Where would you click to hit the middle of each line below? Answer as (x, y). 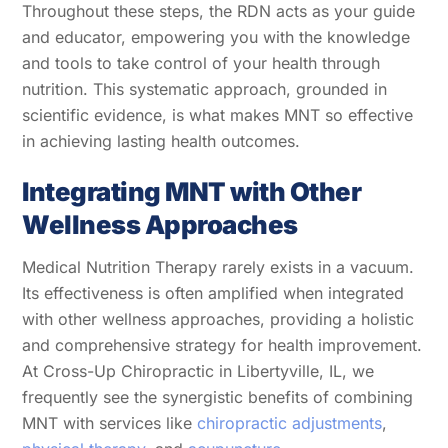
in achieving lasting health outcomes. (161, 141)
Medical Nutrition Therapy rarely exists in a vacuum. (218, 266)
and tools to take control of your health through (201, 63)
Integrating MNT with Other (192, 191)
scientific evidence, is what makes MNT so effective (218, 115)
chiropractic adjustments (290, 422)
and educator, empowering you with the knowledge (216, 37)
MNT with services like (110, 422)
